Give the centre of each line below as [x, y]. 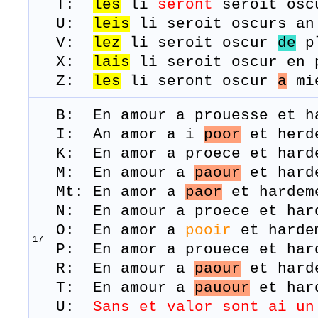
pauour [222, 288]
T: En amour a [125, 288]
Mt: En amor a [121, 192]
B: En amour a [125, 116]
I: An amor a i [130, 135]
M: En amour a [125, 173]
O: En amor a [121, 231]
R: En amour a [125, 269]
